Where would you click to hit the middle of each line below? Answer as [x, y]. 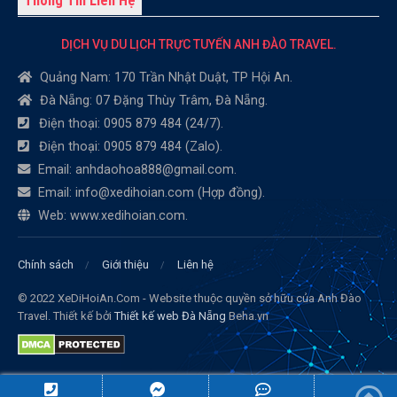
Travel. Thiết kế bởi [66, 316]
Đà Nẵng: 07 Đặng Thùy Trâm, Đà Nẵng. [152, 101]
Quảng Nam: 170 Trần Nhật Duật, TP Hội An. [164, 78]
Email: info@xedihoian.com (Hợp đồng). [150, 193]
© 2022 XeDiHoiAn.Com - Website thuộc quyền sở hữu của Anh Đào [190, 299]
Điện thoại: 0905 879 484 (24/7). [129, 124]
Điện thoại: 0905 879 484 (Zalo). [129, 147]
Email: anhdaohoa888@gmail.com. [136, 170]
